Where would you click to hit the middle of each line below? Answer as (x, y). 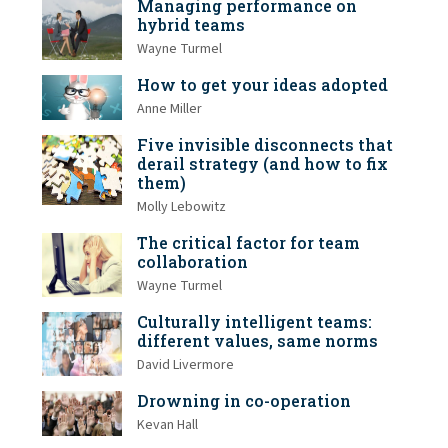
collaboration (192, 262)
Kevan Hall (167, 425)
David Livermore (185, 365)
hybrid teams (191, 24)
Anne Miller (169, 109)
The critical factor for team (248, 243)
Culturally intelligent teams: (254, 322)
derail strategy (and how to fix (262, 164)
